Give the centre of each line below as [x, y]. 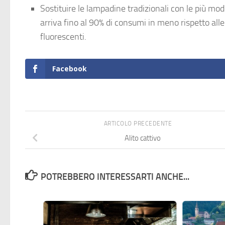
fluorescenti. [63, 37]
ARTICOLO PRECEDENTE [139, 124]
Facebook [70, 69]
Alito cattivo [143, 138]
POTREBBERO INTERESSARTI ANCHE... [115, 177]
